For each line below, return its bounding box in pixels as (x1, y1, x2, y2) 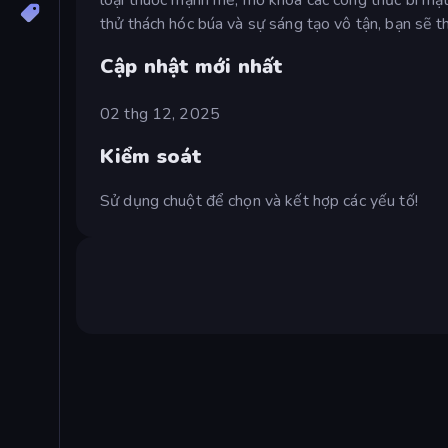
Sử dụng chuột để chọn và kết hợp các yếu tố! (100, 189, 418, 212)
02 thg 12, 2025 (100, 102, 220, 125)
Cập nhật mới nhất (100, 52, 284, 80)
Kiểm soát (100, 143, 203, 171)
